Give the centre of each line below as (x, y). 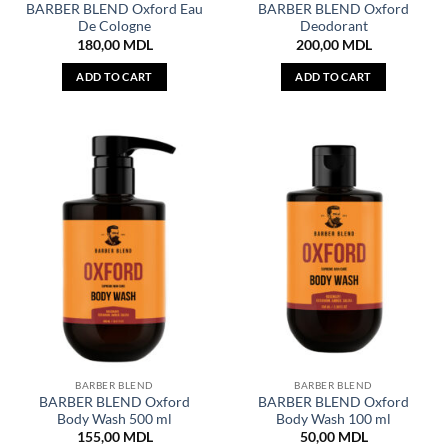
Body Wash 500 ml (114, 418)
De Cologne (114, 26)
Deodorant (333, 26)
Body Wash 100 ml (333, 418)
